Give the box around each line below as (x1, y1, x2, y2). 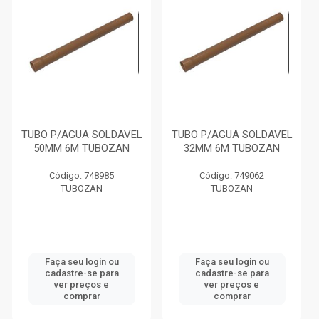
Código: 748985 (49, 170, 114, 181)
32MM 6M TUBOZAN (184, 142, 280, 155)
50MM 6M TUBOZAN (33, 142, 130, 155)
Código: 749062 (199, 170, 264, 181)
